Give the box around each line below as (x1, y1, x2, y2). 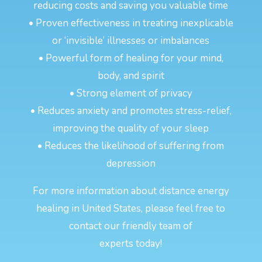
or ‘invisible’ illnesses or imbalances (52, 33, 210, 47)
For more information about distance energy (32, 184, 229, 198)
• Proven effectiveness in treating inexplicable (28, 16, 233, 30)
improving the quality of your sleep (53, 121, 209, 135)
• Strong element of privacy (69, 86, 192, 100)
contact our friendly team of (69, 219, 193, 233)
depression (106, 156, 156, 170)
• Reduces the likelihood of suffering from (37, 139, 225, 153)
